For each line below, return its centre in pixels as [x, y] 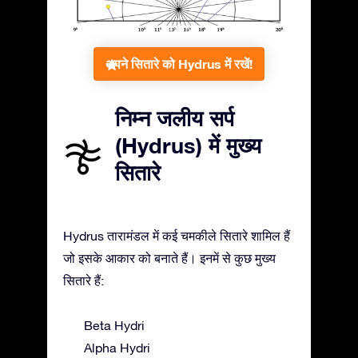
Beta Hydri [114, 325]
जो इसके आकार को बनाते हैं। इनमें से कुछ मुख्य [169, 258]
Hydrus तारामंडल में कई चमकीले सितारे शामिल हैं [177, 235]
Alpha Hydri [117, 347]
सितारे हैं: [84, 280]
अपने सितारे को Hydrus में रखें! [179, 63]
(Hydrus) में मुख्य [188, 145]
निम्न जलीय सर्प [175, 118]
